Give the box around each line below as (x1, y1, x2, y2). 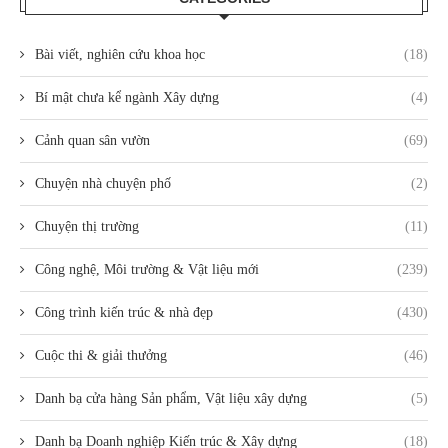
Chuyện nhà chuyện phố (35, 176, 171, 192)
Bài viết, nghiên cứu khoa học (35, 47, 205, 63)
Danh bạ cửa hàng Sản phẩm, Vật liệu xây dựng (35, 391, 307, 407)
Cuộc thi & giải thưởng (35, 348, 167, 364)
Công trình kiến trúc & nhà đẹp (35, 305, 213, 321)
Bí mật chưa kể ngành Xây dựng (35, 90, 219, 106)
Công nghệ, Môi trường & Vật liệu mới (35, 262, 259, 278)
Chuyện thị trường (35, 219, 139, 235)
